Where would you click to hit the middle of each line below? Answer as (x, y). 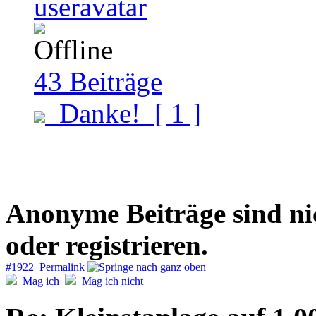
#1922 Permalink (47, 267)
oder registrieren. (107, 245)
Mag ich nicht (111, 281)
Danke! (100, 113)
